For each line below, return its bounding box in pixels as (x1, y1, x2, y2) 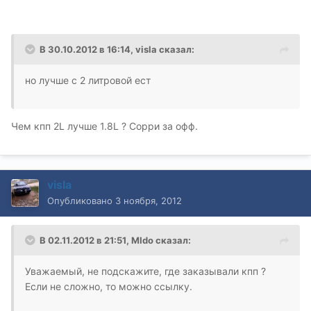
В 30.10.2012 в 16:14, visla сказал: (40, 43, 194, 55)
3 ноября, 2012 (115, 194, 182, 206)
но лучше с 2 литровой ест (25, 74, 151, 86)
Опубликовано (47, 194, 115, 206)
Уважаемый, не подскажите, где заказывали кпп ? (25, 264, 266, 277)
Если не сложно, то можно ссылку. (25, 280, 192, 292)
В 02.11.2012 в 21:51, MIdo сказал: (40, 234, 191, 246)
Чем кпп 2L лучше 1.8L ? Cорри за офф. (11, 119, 198, 132)
